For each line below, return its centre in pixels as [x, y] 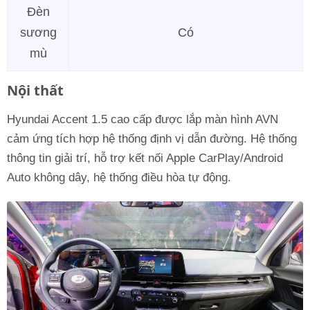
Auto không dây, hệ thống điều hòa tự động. [119, 177]
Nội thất [35, 90]
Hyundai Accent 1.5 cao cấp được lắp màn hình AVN [143, 119]
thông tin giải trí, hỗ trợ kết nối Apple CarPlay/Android [145, 158]
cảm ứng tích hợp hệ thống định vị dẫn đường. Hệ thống [152, 138]
